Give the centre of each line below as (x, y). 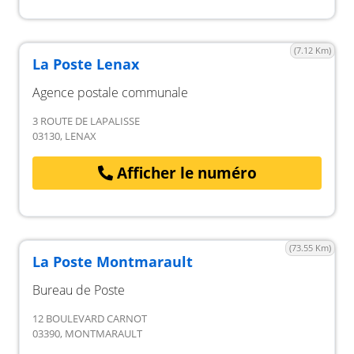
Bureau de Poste (79, 290)
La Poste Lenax (86, 64)
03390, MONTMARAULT (87, 333)
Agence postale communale (110, 92)
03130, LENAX (64, 136)
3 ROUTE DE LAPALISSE (86, 121)
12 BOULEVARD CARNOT (90, 318)
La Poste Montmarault (113, 261)
